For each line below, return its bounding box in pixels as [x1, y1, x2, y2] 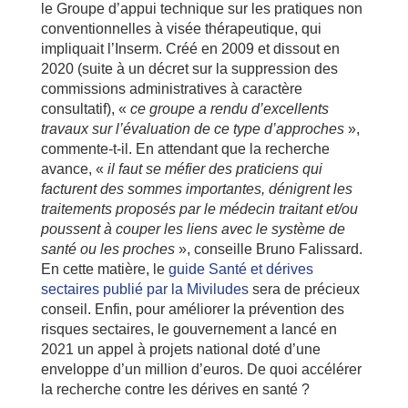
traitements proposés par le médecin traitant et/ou [40, 200, 358, 217]
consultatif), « [40, 100, 130, 117]
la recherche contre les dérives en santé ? [40, 381, 310, 397]
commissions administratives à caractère [40, 80, 302, 97]
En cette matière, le [40, 260, 168, 277]
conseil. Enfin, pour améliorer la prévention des [40, 301, 344, 317]
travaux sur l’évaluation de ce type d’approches [40, 120, 348, 137]
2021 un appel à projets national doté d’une [40, 341, 321, 357]
